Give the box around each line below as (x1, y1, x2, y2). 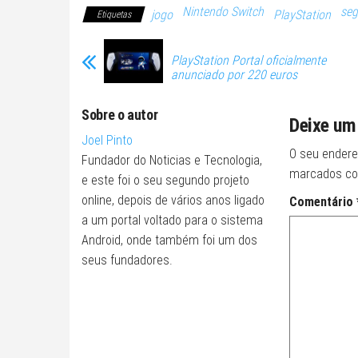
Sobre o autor (82, 106, 158, 124)
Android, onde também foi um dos (82, 233, 257, 249)
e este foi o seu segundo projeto (82, 173, 249, 189)
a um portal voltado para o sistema (82, 213, 263, 229)
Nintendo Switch (182, 3, 264, 19)
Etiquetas (97, 8, 131, 20)
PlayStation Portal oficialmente (171, 52, 326, 68)
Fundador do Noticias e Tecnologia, (82, 153, 262, 169)
